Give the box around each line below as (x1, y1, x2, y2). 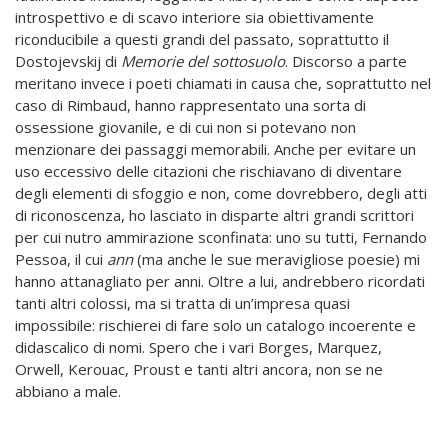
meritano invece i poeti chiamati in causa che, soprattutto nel (15, 73, 431, 94)
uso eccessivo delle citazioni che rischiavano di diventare (15, 161, 402, 182)
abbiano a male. (15, 381, 121, 402)
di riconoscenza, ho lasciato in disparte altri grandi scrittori (15, 205, 414, 226)
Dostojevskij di (15, 51, 121, 72)
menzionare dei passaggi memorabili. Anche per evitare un (15, 139, 416, 160)
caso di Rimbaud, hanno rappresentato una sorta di (15, 95, 366, 116)
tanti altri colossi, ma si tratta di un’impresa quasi (15, 293, 350, 314)
